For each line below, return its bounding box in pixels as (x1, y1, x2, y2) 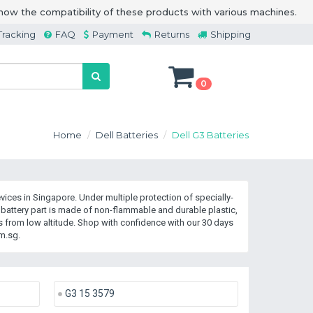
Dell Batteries (96, 129, 158, 140)
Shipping (210, 29, 251, 40)
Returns (154, 29, 189, 40)
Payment (92, 29, 133, 40)
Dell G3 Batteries (172, 129, 249, 140)
